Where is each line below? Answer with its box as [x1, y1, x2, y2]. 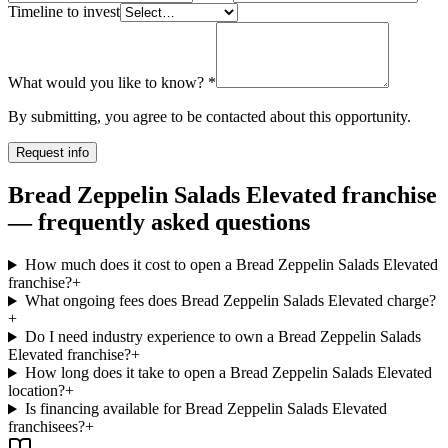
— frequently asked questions [8, 209, 310, 236]
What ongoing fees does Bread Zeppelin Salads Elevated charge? [24, 292, 436, 310]
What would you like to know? [8, 73, 204, 91]
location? [8, 382, 65, 400]
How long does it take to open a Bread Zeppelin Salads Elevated [24, 364, 432, 382]
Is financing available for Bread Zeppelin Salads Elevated [24, 400, 387, 418]
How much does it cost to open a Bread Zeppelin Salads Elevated [24, 256, 438, 274]
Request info [16, 144, 89, 160]
